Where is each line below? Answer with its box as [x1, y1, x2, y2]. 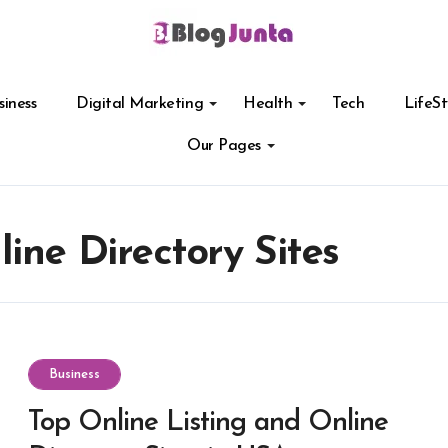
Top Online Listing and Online [28, 408, 388, 437]
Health [243, 96, 293, 112]
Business [49, 367, 100, 381]
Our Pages [187, 138, 261, 154]
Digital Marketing [76, 96, 204, 112]
